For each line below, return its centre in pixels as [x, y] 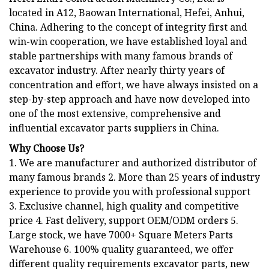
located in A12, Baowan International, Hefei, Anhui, [127, 13]
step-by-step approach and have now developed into [129, 99]
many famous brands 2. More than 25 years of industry [134, 177]
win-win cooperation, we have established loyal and [128, 42]
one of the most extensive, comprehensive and [115, 114]
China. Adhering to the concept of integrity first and [128, 27]
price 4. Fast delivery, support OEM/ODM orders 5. [124, 221]
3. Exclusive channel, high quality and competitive [124, 206]
